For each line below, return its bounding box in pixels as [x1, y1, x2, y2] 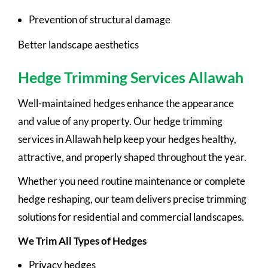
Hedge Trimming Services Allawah [18, 68, 243, 86]
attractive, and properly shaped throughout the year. [18, 150, 246, 163]
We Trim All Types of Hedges [18, 234, 147, 247]
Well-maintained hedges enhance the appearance [18, 96, 234, 109]
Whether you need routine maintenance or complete [18, 174, 245, 187]
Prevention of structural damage [29, 13, 170, 26]
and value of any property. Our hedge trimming [18, 114, 223, 127]
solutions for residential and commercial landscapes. [18, 210, 244, 223]
